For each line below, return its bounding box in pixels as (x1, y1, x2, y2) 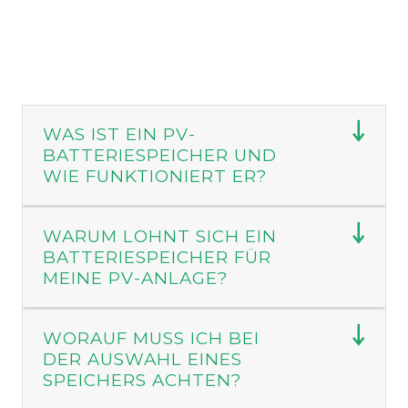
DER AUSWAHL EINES (43, 349, 242, 371)
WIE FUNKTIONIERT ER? (43, 166, 267, 188)
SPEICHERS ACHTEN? (43, 370, 241, 392)
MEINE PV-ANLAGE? (43, 268, 228, 290)
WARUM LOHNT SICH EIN (43, 226, 277, 248)
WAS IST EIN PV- (43, 124, 196, 146)
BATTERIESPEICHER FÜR (43, 247, 271, 269)
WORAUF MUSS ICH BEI (43, 328, 260, 350)
